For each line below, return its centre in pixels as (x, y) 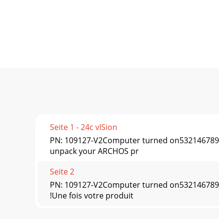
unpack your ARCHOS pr (94, 151)
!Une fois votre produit (92, 195)
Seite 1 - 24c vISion (84, 127)
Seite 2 (62, 171)
